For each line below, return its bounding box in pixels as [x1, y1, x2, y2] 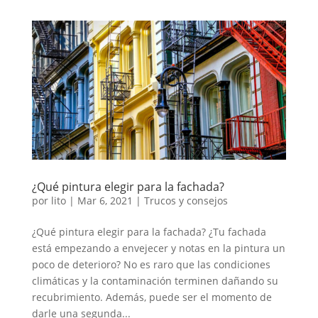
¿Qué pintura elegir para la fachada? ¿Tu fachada [31, 224, 266, 238]
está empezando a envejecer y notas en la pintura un [31, 241, 285, 255]
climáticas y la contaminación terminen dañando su [31, 273, 278, 287]
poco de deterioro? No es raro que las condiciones [31, 257, 270, 271]
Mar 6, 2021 [77, 193, 133, 207]
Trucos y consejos [143, 193, 228, 207]
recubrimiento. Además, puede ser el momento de [31, 290, 272, 304]
